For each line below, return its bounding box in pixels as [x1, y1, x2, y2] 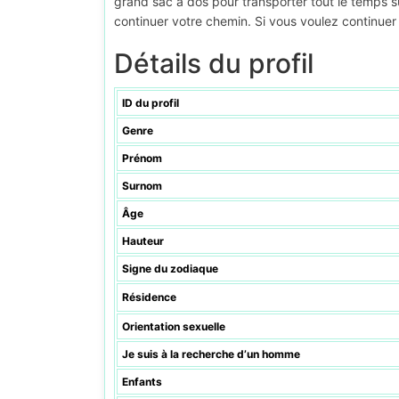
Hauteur [122, 234, 164, 248]
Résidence [122, 290, 176, 304]
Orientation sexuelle [122, 320, 225, 333]
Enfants [122, 375, 162, 388]
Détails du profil [114, 47, 313, 79]
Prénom [122, 151, 162, 165]
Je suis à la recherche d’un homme [122, 347, 300, 361]
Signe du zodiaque [122, 262, 218, 275]
